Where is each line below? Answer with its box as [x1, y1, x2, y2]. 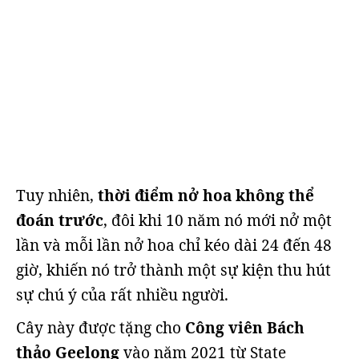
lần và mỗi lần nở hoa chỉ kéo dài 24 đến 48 [16, 235, 332, 256]
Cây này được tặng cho [16, 317, 185, 338]
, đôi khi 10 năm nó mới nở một [103, 210, 332, 231]
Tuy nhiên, [16, 185, 98, 206]
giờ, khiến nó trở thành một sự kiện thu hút [16, 260, 331, 280]
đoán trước [16, 210, 103, 231]
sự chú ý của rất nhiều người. [16, 284, 228, 305]
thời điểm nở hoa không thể [98, 185, 314, 206]
